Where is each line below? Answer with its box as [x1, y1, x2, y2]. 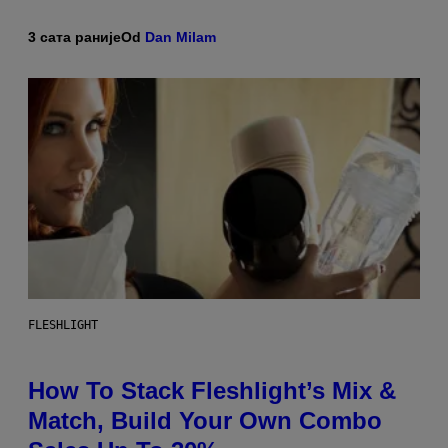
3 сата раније [28, 29, 121, 46]
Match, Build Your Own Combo [28, 406, 382, 434]
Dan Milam [145, 29, 216, 46]
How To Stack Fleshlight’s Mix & [28, 376, 396, 404]
